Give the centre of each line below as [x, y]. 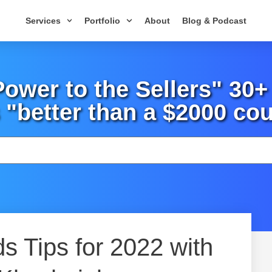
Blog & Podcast [215, 21]
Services [43, 21]
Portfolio [103, 21]
